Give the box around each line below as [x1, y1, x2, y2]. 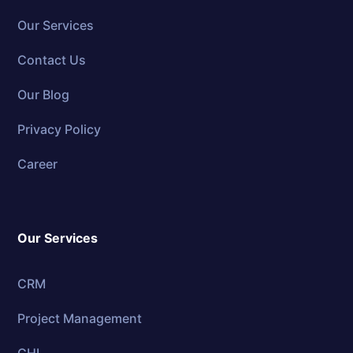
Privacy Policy [17, 121, 102, 138]
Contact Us [17, 52, 87, 69]
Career [17, 156, 58, 173]
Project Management [17, 310, 143, 327]
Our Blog [17, 87, 70, 103]
